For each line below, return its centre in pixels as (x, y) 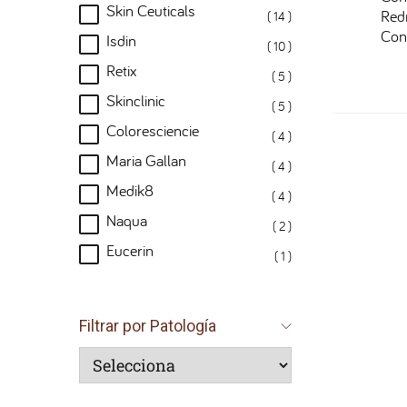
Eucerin (130, 250)
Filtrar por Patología (148, 326)
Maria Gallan (146, 160)
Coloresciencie (153, 130)
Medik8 (130, 190)
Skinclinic (136, 100)
